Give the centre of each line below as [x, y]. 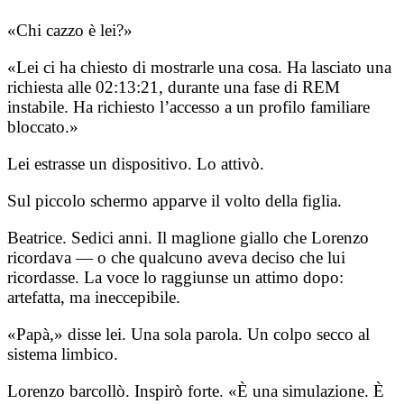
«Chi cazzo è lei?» [70, 30]
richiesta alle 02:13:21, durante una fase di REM [174, 87]
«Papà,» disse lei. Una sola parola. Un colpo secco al [188, 334]
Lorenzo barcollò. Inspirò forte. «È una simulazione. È [196, 390]
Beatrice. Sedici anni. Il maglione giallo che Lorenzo [188, 237]
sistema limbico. [63, 353]
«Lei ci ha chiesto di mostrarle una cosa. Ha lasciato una [199, 67]
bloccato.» [43, 126]
